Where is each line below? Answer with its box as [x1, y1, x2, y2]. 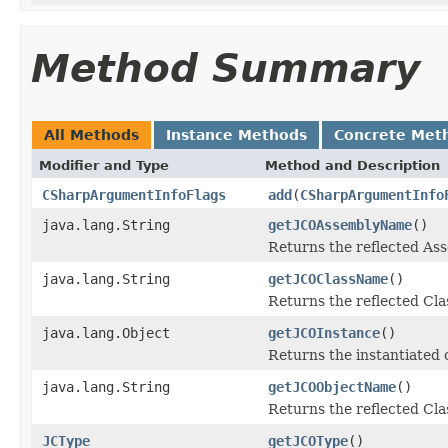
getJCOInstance [268, 324, 380, 341]
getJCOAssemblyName [268, 216, 412, 233]
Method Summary [31, 45, 420, 91]
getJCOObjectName [268, 378, 396, 395]
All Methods [44, 126, 139, 143]
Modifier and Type [39, 157, 169, 173]
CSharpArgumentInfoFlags [42, 186, 226, 203]
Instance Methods [166, 126, 307, 143]
